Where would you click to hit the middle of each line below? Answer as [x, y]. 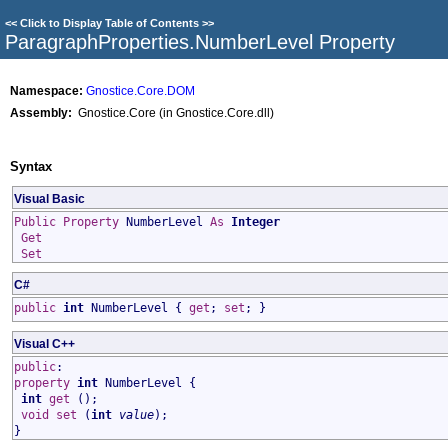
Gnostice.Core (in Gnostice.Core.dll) [173, 112]
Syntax [31, 166]
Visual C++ [44, 343]
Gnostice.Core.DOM [140, 90]
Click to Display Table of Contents [109, 23]
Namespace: [46, 90]
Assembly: [41, 112]
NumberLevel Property [295, 42]
